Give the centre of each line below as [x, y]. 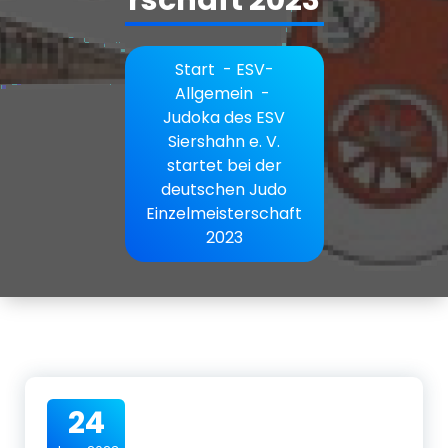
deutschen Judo [224, 189]
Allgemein [213, 93]
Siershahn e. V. [224, 141]
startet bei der [224, 165]
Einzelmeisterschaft [224, 213]
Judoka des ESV [224, 117]
